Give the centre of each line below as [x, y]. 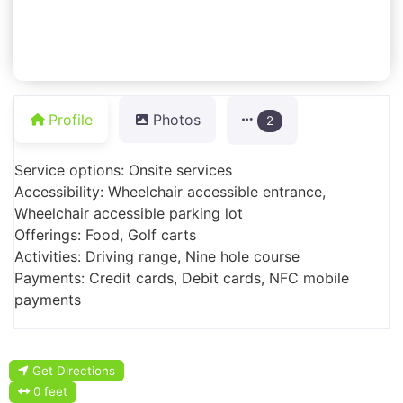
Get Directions [74, 370]
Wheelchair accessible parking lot [129, 213]
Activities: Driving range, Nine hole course [157, 256]
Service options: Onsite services [123, 170]
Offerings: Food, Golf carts [105, 234]
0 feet [51, 392]
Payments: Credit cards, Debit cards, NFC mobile [182, 278]
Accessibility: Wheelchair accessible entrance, [170, 191]
